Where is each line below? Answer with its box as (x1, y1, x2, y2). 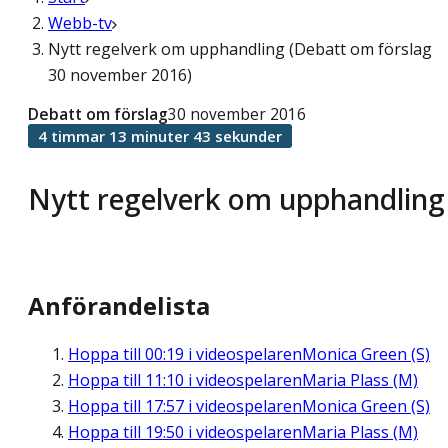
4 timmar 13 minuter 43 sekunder (38, 126, 282, 146)
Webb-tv (48, 12, 112, 34)
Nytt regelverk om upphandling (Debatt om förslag (48, 38, 432, 60)
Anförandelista (28, 289, 210, 323)
